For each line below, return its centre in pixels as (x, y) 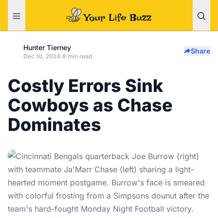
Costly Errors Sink (85, 86)
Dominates (54, 125)
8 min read (77, 56)
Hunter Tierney (47, 47)
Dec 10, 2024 (42, 56)
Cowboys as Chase (90, 105)
